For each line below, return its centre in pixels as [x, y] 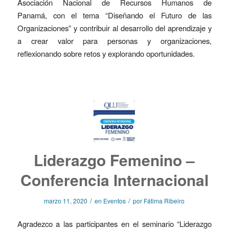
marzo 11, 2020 [66, 200]
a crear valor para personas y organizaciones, [114, 40]
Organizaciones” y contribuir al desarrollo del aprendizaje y [114, 28]
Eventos [115, 200]
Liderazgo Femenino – [114, 159]
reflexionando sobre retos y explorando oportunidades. [106, 53]
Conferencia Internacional [114, 179]
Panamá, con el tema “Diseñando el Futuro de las [114, 15]
